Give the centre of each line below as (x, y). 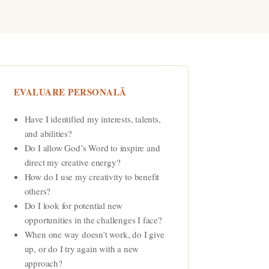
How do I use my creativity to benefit (92, 176)
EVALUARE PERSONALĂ (70, 92)
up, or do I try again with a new (82, 248)
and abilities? (48, 133)
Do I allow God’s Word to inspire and (92, 147)
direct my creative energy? (72, 162)
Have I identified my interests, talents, (92, 119)
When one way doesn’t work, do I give (94, 234)
